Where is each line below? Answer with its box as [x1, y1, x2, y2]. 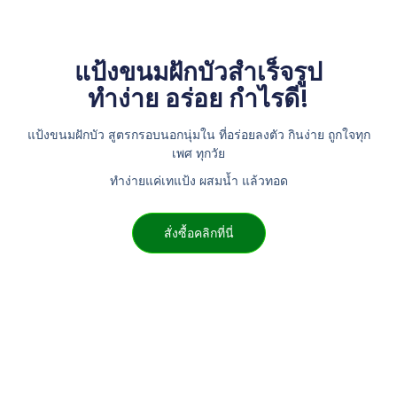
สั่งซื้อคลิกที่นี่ [163, 223, 234, 242]
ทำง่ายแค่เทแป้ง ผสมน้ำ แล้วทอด [109, 171, 288, 190]
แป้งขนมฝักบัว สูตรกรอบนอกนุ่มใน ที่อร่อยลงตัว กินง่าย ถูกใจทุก [27, 126, 370, 144]
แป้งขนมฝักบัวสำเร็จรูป [74, 55, 323, 90]
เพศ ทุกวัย [172, 144, 225, 163]
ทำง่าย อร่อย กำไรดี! [88, 82, 309, 117]
